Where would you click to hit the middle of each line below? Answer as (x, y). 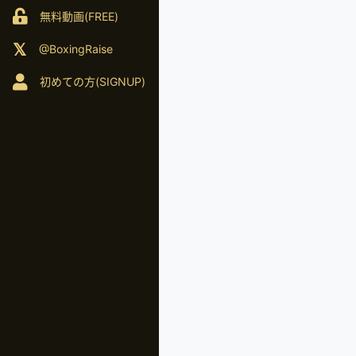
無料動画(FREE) (79, 16)
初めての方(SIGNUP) (93, 82)
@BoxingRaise (76, 48)
